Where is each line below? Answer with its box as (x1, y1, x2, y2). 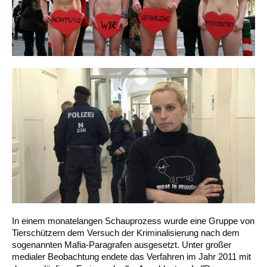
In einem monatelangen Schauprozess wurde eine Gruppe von (12, 215, 254, 226)
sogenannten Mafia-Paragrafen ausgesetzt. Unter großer (12, 239, 231, 250)
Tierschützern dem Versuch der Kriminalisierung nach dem (12, 227, 240, 238)
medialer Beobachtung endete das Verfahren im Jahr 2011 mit (12, 251, 251, 262)
